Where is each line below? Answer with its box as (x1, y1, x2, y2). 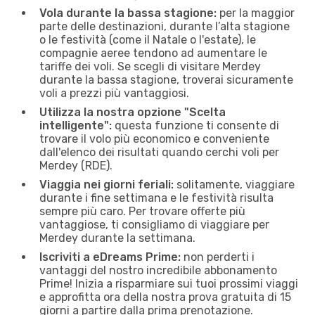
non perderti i (181, 250, 255, 264)
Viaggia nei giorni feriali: (39, 177, 174, 191)
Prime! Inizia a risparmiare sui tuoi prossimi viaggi (39, 276, 298, 290)
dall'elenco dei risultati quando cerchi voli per (39, 145, 279, 159)
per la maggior (217, 6, 295, 20)
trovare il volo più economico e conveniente (39, 131, 269, 146)
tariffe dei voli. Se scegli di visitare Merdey (39, 59, 261, 73)
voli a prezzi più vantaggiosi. (39, 86, 189, 100)
